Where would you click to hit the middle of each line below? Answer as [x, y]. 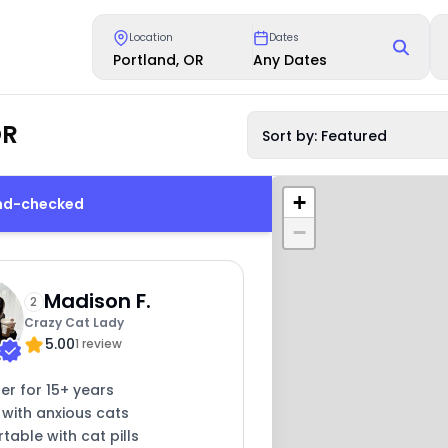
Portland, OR [159, 59]
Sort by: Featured [325, 136]
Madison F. [97, 301]
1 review [98, 344]
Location [151, 38]
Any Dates [290, 59]
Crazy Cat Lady [73, 323]
